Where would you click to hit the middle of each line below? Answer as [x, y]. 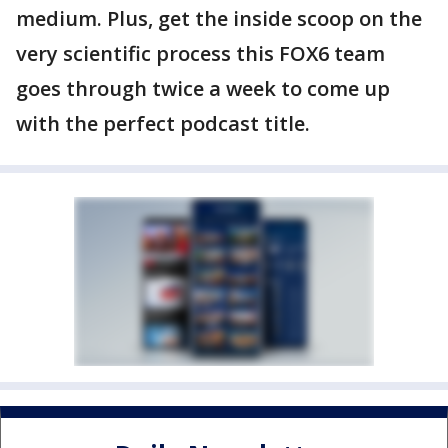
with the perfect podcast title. [163, 123]
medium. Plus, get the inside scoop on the [219, 18]
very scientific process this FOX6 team [200, 53]
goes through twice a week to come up [203, 88]
